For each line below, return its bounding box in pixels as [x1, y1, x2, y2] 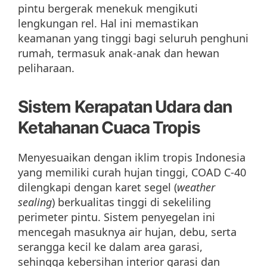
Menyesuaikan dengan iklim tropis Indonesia [18, 150, 246, 164]
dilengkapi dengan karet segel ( [18, 179, 177, 194]
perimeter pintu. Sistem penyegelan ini [18, 209, 215, 224]
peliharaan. [18, 60, 74, 75]
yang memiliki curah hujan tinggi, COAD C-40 [18, 164, 246, 179]
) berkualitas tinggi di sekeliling [52, 194, 211, 209]
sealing [18, 194, 52, 209]
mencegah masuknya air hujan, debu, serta [18, 224, 237, 239]
